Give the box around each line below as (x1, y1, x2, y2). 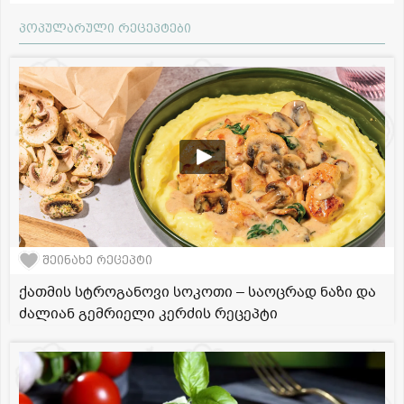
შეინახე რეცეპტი (42, 253, 152, 268)
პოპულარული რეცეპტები (19, 20, 191, 35)
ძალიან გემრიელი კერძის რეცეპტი (19, 303, 278, 324)
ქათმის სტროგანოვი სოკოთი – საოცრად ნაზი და (19, 281, 376, 302)
